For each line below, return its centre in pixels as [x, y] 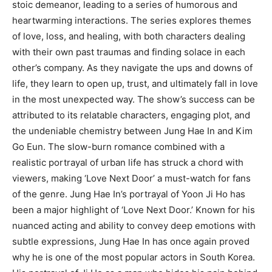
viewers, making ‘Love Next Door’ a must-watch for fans [131, 178]
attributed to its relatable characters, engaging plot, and [131, 115]
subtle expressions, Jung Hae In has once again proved [131, 241]
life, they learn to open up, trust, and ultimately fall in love [135, 83]
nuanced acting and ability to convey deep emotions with [134, 225]
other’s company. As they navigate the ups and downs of [132, 67]
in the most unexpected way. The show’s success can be [134, 99]
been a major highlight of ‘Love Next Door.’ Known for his [134, 209]
